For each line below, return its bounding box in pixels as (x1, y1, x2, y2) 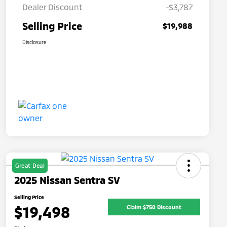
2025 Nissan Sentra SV (14, 174, 120, 186)
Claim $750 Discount (127, 203, 181, 210)
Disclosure (22, 39, 47, 46)
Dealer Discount (22, 2, 83, 12)
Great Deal (15, 162, 45, 169)
